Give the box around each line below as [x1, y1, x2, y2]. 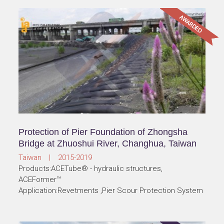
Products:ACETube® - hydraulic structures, [18, 164, 163, 173]
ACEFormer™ [18, 175, 61, 184]
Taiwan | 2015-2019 [18, 153, 92, 162]
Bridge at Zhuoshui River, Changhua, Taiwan [18, 138, 197, 149]
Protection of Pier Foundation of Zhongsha [18, 127, 188, 137]
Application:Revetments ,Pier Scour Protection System [18, 186, 203, 195]
